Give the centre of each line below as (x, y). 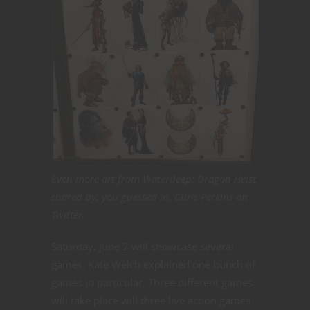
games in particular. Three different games (152, 283)
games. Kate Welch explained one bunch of (153, 265)
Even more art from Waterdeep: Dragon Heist (154, 179)
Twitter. (68, 215)
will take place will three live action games (151, 301)
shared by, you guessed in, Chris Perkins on (149, 197)
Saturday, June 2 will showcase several (143, 247)
